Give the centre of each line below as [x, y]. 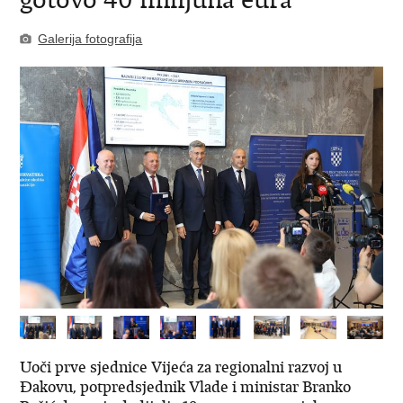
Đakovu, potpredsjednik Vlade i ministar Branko [186, 387]
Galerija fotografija [90, 39]
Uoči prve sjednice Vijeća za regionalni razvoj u [181, 367]
